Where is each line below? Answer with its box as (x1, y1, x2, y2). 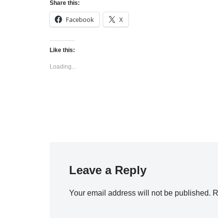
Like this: (50, 47, 75, 54)
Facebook (66, 15, 94, 24)
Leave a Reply (69, 163, 146, 177)
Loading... (50, 63, 76, 70)
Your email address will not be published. (69, 189, 211, 197)
